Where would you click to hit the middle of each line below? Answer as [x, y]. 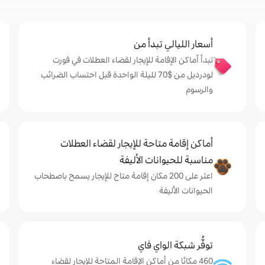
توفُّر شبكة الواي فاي [175, 245]
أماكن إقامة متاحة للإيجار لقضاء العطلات [137, 143]
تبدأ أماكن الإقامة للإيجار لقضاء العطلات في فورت [133, 59]
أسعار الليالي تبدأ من [173, 44]
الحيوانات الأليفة [186, 190]
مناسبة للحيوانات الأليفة [166, 160]
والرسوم [199, 89]
